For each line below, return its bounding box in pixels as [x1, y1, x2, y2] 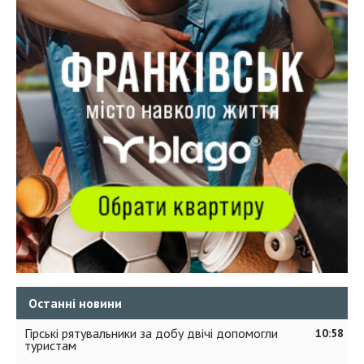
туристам [24, 336, 76, 353]
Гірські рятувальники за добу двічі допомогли [24, 324, 278, 341]
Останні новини [28, 294, 122, 311]
